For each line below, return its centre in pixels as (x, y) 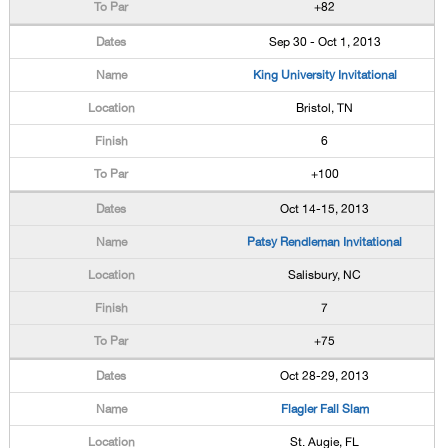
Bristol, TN (325, 108)
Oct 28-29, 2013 (325, 376)
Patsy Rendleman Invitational (325, 242)
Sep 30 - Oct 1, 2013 (324, 42)
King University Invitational (324, 75)
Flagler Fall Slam (324, 409)
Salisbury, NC (325, 275)
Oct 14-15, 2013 (325, 209)
